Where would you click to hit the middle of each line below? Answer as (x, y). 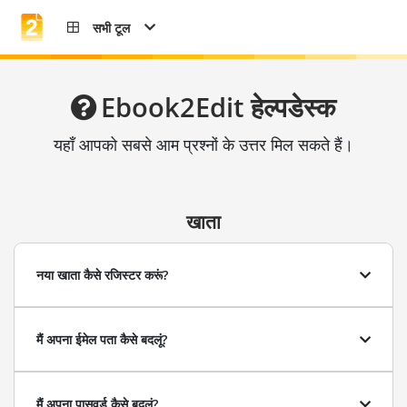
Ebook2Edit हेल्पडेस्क (218, 107)
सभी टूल (111, 27)
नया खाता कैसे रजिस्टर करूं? (102, 275)
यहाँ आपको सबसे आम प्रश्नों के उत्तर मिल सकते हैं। (203, 144)
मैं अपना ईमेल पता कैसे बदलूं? (102, 339)
